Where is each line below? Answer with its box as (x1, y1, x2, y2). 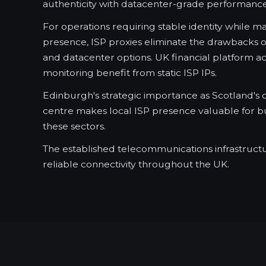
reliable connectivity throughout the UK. (43, 159, 229, 170)
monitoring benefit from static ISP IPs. (43, 67, 217, 78)
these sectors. (43, 121, 106, 132)
